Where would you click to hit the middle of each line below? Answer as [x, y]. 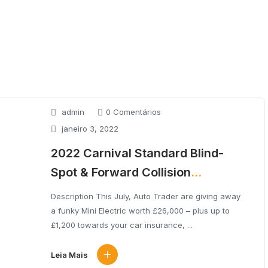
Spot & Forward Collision [121, 172]
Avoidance [81, 191]
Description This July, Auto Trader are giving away [146, 196]
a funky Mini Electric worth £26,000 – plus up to [140, 211]
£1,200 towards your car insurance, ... [122, 225]
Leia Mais [69, 255]
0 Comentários [133, 112]
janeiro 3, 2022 [89, 128]
